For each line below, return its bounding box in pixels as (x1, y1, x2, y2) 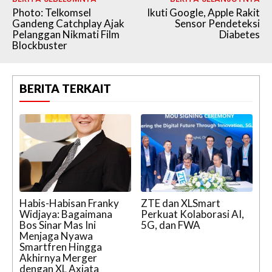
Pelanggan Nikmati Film (12, 27, 120, 41)
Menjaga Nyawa (19, 229, 93, 243)
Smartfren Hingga (19, 240, 102, 254)
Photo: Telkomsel (12, 5, 91, 19)
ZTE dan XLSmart (141, 197, 220, 210)
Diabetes (219, 27, 260, 41)
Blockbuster (12, 38, 67, 52)
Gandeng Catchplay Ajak (12, 16, 124, 30)
